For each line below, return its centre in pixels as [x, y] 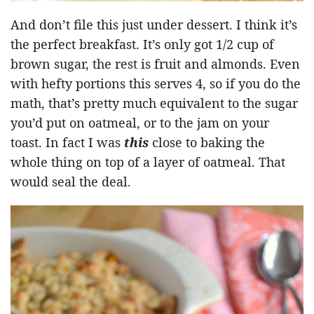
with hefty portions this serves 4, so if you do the [156, 84]
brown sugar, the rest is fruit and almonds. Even [155, 64]
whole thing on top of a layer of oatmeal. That [148, 162]
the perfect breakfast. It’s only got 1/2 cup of [142, 45]
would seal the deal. [71, 182]
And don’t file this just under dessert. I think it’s [154, 25]
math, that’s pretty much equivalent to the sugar [154, 103]
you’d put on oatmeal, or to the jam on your [140, 123]
